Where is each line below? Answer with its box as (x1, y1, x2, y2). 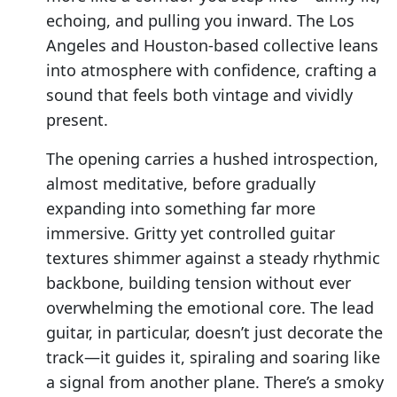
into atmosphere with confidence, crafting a (46, 59, 377, 82)
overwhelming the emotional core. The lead (46, 297, 374, 319)
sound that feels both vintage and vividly (46, 84, 353, 106)
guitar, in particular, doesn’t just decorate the (46, 322, 383, 344)
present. (46, 109, 108, 131)
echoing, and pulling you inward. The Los (46, 10, 354, 32)
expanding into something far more (46, 198, 315, 220)
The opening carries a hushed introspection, (46, 148, 378, 170)
